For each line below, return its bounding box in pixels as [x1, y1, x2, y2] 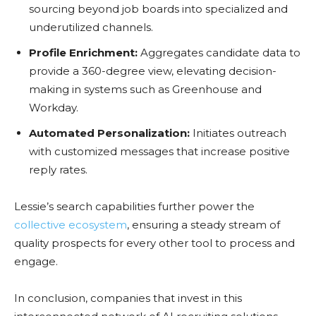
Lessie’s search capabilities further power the [14, 199, 255, 213]
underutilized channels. [29, 20, 153, 34]
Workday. [29, 100, 78, 114]
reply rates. [29, 162, 87, 176]
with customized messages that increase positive [29, 144, 290, 158]
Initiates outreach [190, 126, 286, 140]
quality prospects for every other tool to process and [14, 236, 295, 250]
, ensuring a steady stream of [127, 217, 280, 231]
